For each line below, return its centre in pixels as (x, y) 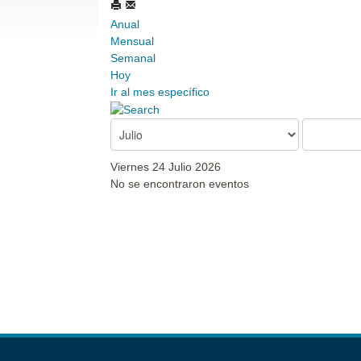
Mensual (132, 41)
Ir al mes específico (160, 92)
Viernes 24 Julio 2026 (166, 166)
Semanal (133, 58)
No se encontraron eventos (180, 183)
